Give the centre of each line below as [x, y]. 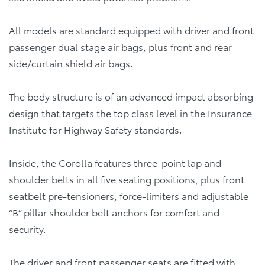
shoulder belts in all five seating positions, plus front [127, 179]
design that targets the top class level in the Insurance [130, 112]
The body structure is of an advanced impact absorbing [131, 96]
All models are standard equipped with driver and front [131, 30]
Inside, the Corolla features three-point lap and [115, 162]
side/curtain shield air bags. [71, 63]
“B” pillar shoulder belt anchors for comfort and [114, 212]
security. [28, 228]
